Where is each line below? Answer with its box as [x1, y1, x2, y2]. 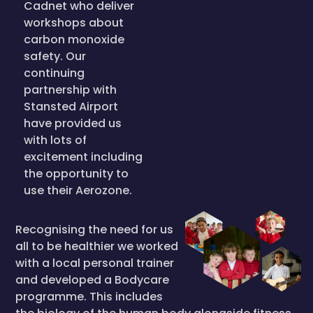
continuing [24, 65, 85, 81]
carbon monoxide [24, 31, 124, 48]
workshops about [24, 15, 124, 31]
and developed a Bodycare [15, 272, 169, 288]
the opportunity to [24, 166, 129, 182]
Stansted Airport [24, 99, 118, 115]
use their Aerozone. [24, 182, 132, 198]
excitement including [24, 149, 143, 165]
